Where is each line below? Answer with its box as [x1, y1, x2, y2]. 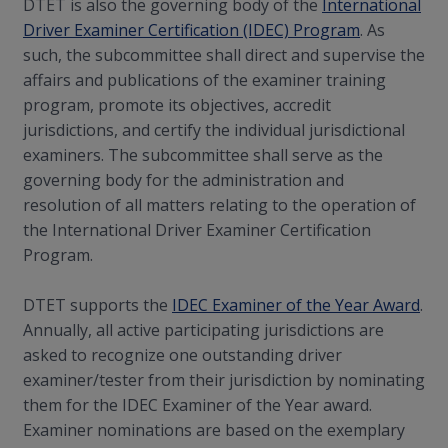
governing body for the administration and [23, 169, 344, 191]
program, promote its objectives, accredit [23, 94, 331, 116]
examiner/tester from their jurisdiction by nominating [23, 369, 425, 391]
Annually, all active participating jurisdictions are [23, 319, 384, 341]
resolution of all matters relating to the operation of [23, 194, 416, 216]
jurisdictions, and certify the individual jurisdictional [23, 119, 405, 141]
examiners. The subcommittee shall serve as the [23, 144, 383, 166]
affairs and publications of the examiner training [23, 69, 386, 91]
